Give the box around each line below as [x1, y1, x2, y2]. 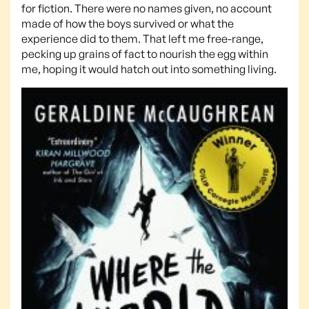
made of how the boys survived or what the [21, 16, 234, 30]
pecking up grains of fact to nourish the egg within [21, 46, 268, 61]
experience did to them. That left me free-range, [21, 31, 263, 46]
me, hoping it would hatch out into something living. [21, 61, 277, 76]
